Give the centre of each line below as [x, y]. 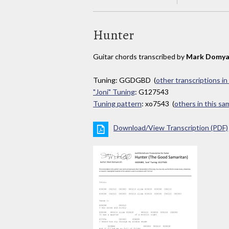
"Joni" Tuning [114, 92]
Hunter [113, 35]
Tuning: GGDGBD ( [124, 80]
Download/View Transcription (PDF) [171, 128]
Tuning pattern [117, 104]
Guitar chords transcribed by [140, 56]
